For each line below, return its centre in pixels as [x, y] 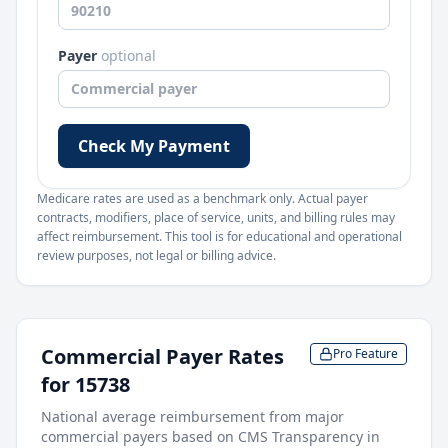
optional [128, 56]
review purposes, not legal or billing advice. [156, 256]
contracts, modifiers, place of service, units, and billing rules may [216, 218]
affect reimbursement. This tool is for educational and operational [219, 237]
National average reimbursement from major [192, 417]
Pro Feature [365, 354]
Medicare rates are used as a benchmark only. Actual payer [202, 199]
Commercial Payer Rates [162, 357]
